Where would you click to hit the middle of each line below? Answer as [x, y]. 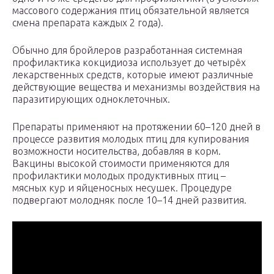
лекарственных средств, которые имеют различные [133, 75]
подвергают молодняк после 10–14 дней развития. [129, 200]
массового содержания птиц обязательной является [131, 11]
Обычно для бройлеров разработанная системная [127, 50]
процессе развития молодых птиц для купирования [131, 139]
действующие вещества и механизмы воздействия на [136, 87]
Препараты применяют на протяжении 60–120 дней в [136, 127]
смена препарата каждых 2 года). [88, 23]
